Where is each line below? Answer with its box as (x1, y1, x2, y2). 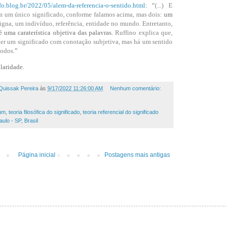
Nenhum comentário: (109, 85, 161, 91)
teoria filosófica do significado (9, 108, 80, 115)
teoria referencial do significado (83, 108, 158, 115)
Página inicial (18, 151, 55, 158)
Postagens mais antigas (104, 151, 170, 158)
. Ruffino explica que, (111, 29, 173, 37)
